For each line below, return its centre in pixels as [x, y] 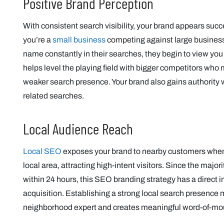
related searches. [53, 96]
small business [79, 40]
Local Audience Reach [78, 128]
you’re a [38, 40]
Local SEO [42, 151]
